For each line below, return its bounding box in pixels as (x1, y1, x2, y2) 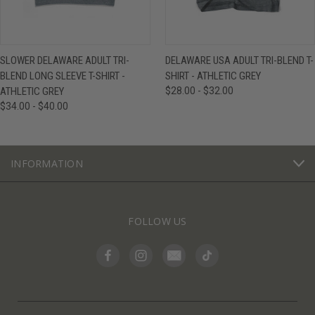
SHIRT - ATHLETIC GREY (165, 70, 261, 83)
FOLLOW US (128, 214, 187, 229)
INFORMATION (11, 157, 83, 171)
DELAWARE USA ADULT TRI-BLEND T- (165, 54, 314, 67)
